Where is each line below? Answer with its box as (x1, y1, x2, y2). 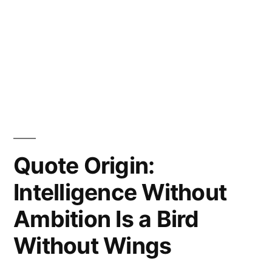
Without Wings (13, 231, 172, 259)
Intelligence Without (13, 178, 227, 206)
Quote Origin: (13, 151, 155, 179)
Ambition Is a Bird (13, 205, 199, 233)
